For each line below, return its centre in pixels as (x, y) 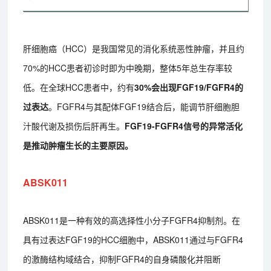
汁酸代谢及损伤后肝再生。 (74, 126)
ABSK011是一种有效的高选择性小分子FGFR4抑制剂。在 (132, 220)
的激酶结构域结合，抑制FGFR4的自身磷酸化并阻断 (122, 259)
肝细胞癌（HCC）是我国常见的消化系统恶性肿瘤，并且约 (134, 48)
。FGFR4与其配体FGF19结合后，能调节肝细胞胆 (144, 106)
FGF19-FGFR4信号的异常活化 (184, 126)
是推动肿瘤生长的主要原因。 (78, 145)
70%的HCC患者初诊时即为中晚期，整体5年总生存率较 (128, 67)
